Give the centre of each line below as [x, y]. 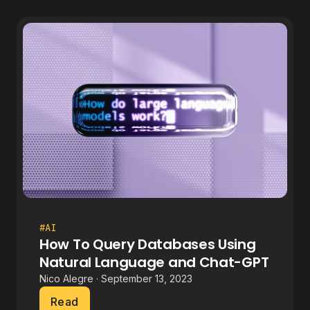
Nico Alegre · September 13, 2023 [116, 278]
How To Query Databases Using [148, 244]
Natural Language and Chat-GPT [154, 262]
